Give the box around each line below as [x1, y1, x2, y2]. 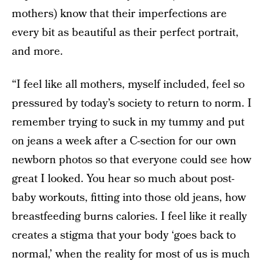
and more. [12, 44, 63, 60]
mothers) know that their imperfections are [12, 6, 227, 22]
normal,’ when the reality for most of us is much [12, 246, 250, 262]
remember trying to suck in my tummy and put [12, 114, 245, 130]
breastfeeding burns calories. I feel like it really [12, 209, 247, 225]
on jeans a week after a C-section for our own [12, 133, 236, 149]
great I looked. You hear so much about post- [12, 171, 235, 187]
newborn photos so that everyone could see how [12, 152, 251, 168]
